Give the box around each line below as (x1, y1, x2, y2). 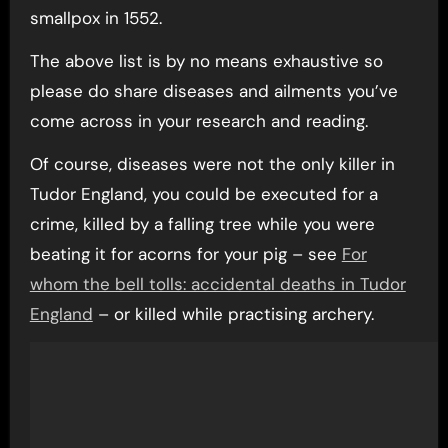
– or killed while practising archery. (92, 303, 374, 326)
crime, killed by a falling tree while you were (29, 213, 375, 236)
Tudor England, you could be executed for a (29, 183, 378, 206)
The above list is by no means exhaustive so (29, 50, 383, 73)
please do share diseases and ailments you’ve (29, 80, 398, 103)
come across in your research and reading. (29, 110, 368, 133)
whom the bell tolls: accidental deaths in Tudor (29, 273, 406, 296)
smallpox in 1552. (29, 7, 162, 30)
